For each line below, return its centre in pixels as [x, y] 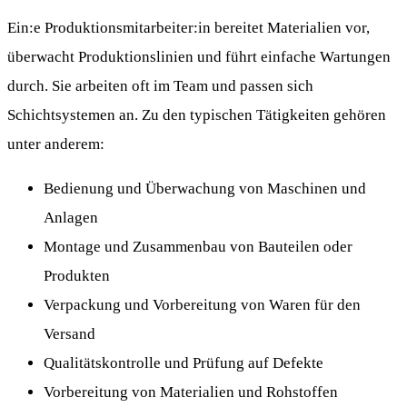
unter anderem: [56, 144]
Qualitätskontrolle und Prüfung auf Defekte [184, 362]
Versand [69, 333]
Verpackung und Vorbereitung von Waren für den [202, 304]
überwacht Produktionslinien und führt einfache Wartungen [199, 56]
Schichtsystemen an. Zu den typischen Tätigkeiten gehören [197, 114]
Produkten [77, 275]
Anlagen [71, 217]
